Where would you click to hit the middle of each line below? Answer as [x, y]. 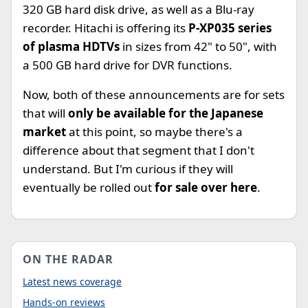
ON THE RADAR [68, 260]
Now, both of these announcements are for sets [154, 95]
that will [45, 113]
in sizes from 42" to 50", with [200, 47]
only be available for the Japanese [166, 113]
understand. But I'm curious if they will [128, 169]
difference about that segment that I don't [139, 151]
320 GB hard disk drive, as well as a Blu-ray [139, 10]
